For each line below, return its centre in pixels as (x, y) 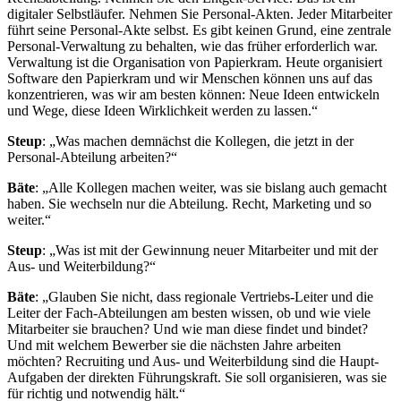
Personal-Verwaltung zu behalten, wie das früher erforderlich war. (192, 46)
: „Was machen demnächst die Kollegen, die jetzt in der (198, 141)
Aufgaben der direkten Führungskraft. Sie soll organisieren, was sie (197, 377)
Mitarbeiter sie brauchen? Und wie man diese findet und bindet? (188, 328)
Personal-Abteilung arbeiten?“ (92, 157)
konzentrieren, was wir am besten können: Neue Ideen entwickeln (193, 94)
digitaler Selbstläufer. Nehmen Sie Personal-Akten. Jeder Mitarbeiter (200, 13)
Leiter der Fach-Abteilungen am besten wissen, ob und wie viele (189, 312)
